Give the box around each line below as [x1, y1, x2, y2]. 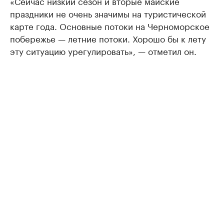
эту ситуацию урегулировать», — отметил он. [10, 44, 196, 57]
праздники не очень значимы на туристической [10, 6, 206, 19]
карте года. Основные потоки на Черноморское [10, 19, 209, 32]
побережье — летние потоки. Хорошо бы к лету [10, 31, 206, 44]
